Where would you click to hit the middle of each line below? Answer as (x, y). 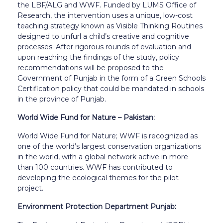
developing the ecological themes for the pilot (98, 177)
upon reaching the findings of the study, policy (98, 57)
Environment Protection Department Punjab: (97, 206)
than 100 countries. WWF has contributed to (95, 167)
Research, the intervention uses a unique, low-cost (105, 15)
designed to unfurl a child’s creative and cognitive (103, 36)
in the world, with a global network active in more (103, 157)
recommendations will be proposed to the (91, 67)
